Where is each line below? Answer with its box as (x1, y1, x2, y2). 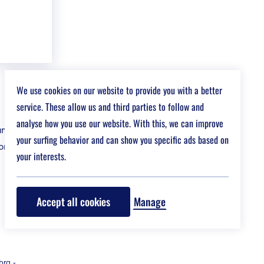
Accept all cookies (37, 194, 110, 209)
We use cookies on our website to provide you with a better (16, 83, 222, 97)
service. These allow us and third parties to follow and (16, 100, 204, 114)
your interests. (16, 149, 66, 163)
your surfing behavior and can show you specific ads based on (16, 133, 229, 147)
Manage (134, 194, 166, 209)
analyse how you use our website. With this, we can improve (16, 116, 223, 130)
